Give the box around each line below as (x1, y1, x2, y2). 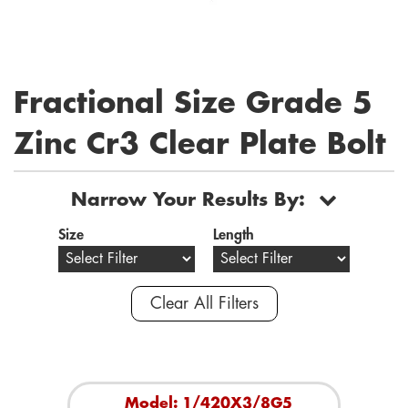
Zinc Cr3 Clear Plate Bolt (14, 130, 386, 159)
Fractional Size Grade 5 (14, 89, 372, 118)
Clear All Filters (149, 295, 259, 311)
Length (213, 228, 254, 242)
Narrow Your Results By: (71, 190, 305, 209)
